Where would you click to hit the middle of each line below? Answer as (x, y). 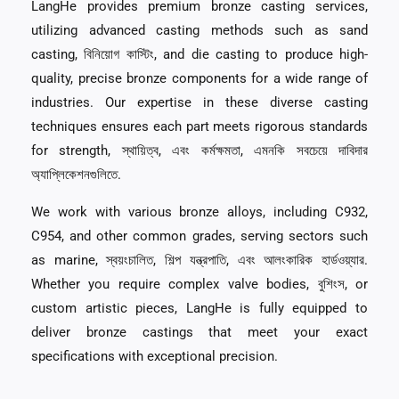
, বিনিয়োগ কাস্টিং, (119, 55)
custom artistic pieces (103, 308)
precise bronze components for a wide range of (223, 79)
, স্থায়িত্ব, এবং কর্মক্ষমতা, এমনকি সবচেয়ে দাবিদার (238, 151)
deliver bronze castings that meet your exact (199, 332)
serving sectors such (304, 236)
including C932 (320, 212)
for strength (70, 151)
